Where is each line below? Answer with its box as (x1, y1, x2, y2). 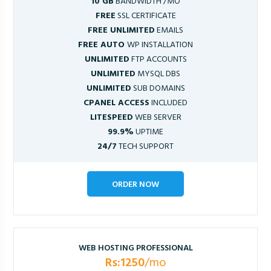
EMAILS (155, 23, 183, 36)
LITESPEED (90, 110, 133, 123)
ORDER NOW (112, 177, 159, 191)
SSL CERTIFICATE (115, 8, 176, 22)
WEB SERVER (132, 110, 181, 123)
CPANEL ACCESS (83, 96, 149, 109)
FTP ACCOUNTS (129, 52, 187, 65)
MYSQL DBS (135, 67, 180, 80)
